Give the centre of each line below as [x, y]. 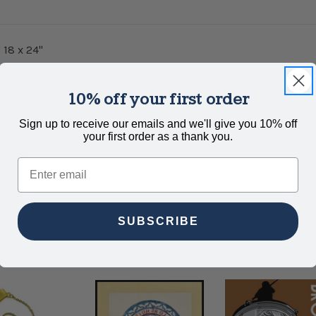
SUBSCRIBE [158, 221]
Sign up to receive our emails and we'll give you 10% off [158, 123]
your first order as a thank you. [158, 136]
